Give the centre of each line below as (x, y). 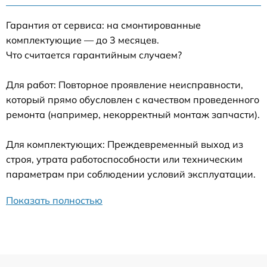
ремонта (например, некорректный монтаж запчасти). (133, 114)
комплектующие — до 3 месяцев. (83, 40)
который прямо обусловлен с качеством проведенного (133, 99)
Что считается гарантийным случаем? (94, 55)
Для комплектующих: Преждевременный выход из (125, 144)
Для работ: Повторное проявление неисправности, (125, 84)
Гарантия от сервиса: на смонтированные (103, 25)
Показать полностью (54, 200)
